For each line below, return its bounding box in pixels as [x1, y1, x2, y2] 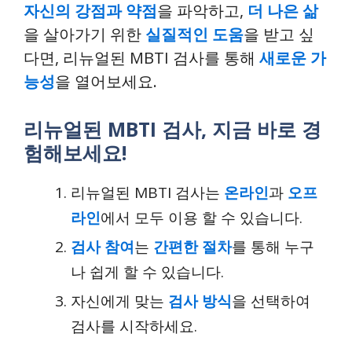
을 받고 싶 [244, 23, 314, 45]
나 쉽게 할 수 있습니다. [71, 261, 224, 282]
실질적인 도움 [145, 23, 244, 45]
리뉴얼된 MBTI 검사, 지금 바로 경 [24, 115, 321, 142]
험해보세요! [24, 138, 126, 166]
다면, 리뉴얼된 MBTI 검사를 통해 [24, 46, 259, 68]
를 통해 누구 [232, 236, 314, 257]
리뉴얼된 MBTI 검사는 [71, 181, 224, 203]
